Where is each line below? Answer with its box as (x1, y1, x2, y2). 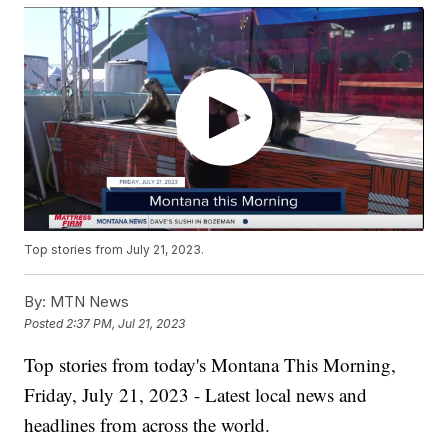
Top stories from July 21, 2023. (24, 242, 205, 258)
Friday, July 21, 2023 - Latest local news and (24, 382, 368, 408)
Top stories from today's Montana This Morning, (24, 352, 397, 378)
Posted (24, 315, 67, 331)
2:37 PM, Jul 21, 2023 (66, 315, 186, 331)
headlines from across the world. (24, 412, 271, 438)
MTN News (46, 292, 130, 312)
